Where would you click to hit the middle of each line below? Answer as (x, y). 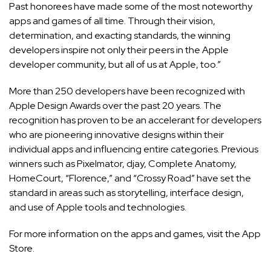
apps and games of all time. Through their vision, (112, 21)
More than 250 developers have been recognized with (127, 91)
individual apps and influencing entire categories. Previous (134, 149)
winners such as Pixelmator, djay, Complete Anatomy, (123, 164)
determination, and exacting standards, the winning (120, 36)
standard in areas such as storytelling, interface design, (126, 193)
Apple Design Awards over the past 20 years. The (115, 106)
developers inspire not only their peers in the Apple (119, 50)
